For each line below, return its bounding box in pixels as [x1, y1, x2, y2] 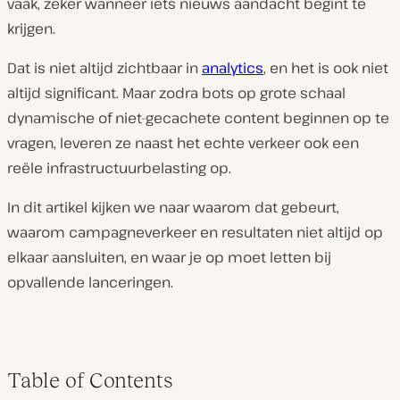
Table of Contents [7, 368, 173, 392]
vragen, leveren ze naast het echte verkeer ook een [7, 133, 359, 153]
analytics [202, 58, 263, 78]
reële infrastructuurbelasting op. [7, 158, 231, 178]
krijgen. [7, 19, 55, 38]
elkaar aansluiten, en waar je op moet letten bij [7, 247, 331, 267]
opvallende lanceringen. [7, 272, 173, 292]
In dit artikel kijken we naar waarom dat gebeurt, [7, 197, 339, 217]
